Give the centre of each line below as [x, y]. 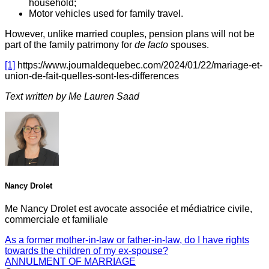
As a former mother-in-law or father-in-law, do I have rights [127, 240]
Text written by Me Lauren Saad [72, 96]
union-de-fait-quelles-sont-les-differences [92, 76]
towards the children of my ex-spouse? [86, 250]
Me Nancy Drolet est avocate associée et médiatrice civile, [128, 208]
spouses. [189, 44]
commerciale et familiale [56, 219]
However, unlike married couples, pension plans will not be [130, 34]
